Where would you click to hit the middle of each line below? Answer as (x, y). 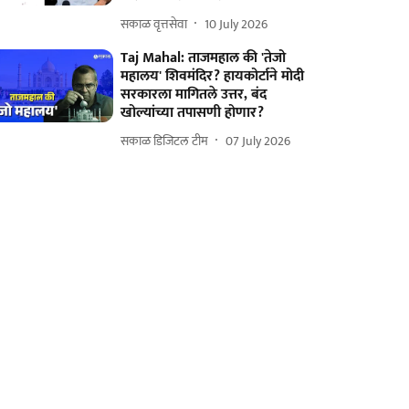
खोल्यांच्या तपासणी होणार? (193, 113)
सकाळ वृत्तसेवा (154, 24)
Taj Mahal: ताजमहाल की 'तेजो (204, 58)
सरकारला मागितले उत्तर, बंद (194, 94)
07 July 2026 (258, 141)
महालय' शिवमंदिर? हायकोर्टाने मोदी (213, 76)
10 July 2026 (236, 24)
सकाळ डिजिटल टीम (165, 141)
